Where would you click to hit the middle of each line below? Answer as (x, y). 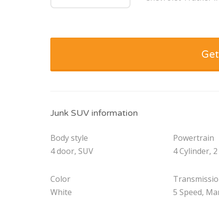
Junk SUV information (94, 113)
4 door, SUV (72, 151)
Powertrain (194, 138)
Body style (69, 138)
